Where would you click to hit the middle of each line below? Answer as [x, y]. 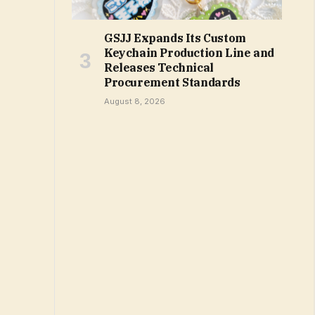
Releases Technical [159, 67]
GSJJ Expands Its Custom [175, 38]
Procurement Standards [172, 82]
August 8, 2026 [135, 101]
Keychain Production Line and [189, 52]
